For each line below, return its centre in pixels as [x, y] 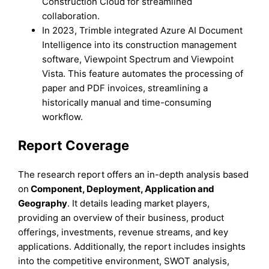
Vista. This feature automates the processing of [143, 74]
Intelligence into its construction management [140, 45]
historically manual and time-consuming [127, 103]
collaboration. [71, 16]
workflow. [63, 117]
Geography [43, 203]
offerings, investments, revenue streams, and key [123, 232]
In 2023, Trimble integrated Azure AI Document [143, 31]
